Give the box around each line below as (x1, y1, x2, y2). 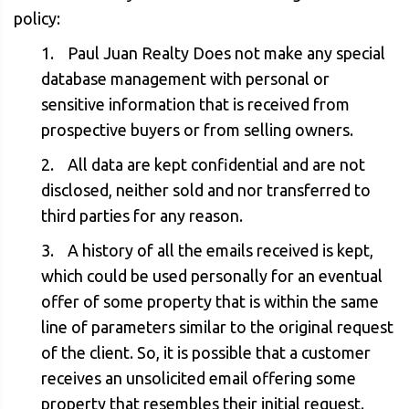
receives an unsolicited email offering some (41, 369, 356, 387)
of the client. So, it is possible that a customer (41, 343, 371, 362)
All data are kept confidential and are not (68, 155, 365, 173)
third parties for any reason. (41, 206, 243, 225)
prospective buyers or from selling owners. (41, 121, 353, 139)
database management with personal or (41, 69, 330, 88)
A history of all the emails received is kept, (68, 241, 373, 259)
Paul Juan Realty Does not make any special (68, 44, 385, 62)
